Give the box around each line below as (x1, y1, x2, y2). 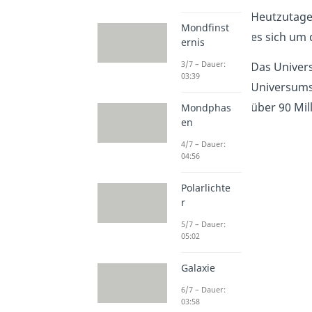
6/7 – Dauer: (180, 284, 226, 295)
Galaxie (180, 261, 215, 275)
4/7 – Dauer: (180, 139, 226, 150)
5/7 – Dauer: (180, 219, 226, 230)
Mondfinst (180, 21, 229, 35)
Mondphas (180, 101, 231, 115)
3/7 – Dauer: (180, 58, 226, 70)
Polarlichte (180, 181, 231, 195)
